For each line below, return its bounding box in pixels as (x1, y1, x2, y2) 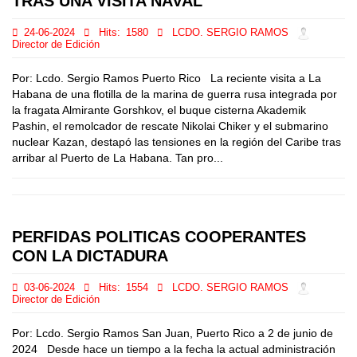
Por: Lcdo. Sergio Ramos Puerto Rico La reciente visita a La (12, 72, 321, 84)
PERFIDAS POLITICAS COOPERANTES (12, 228, 306, 245)
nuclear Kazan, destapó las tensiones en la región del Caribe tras (12, 135, 341, 148)
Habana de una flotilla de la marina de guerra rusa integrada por (12, 88, 337, 100)
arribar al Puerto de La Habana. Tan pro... (12, 151, 223, 164)
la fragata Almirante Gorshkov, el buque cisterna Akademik (12, 104, 306, 116)
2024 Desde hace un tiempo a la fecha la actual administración (12, 343, 335, 355)
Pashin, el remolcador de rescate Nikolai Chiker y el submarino (12, 120, 328, 132)
